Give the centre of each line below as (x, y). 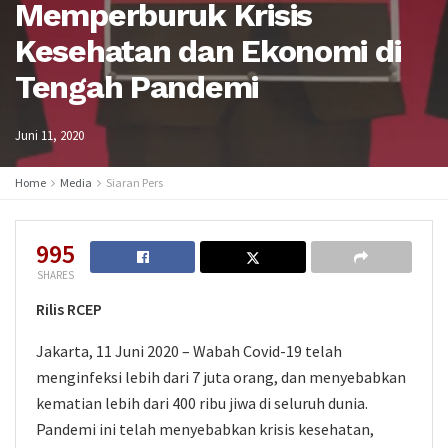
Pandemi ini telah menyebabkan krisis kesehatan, (205, 429)
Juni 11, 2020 (49, 135)
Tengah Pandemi (137, 87)
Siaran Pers (134, 182)
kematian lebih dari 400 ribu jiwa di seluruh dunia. (202, 403)
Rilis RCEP (69, 309)
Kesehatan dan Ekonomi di (208, 51)
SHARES (55, 275)
